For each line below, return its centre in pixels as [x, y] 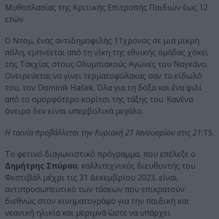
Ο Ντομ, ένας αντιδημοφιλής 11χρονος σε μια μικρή [102, 41]
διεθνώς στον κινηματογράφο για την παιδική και [97, 201]
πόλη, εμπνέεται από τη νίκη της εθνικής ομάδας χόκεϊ [107, 53]
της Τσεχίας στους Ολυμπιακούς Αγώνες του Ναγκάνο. [106, 64]
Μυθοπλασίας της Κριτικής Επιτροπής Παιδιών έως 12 [106, 8]
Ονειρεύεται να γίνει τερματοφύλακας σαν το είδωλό [103, 76]
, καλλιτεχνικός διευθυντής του [136, 166]
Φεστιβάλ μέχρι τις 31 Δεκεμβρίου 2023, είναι [91, 178]
